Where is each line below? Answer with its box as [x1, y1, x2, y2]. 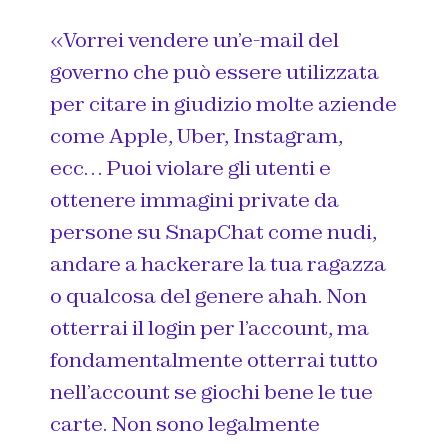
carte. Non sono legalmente [50, 411, 320, 438]
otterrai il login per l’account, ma [50, 315, 369, 342]
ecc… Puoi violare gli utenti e [50, 155, 331, 182]
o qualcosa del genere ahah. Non [50, 283, 367, 310]
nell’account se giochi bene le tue [50, 379, 373, 406]
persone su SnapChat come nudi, [50, 219, 377, 246]
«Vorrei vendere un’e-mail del [50, 27, 339, 54]
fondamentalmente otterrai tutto [50, 347, 378, 374]
